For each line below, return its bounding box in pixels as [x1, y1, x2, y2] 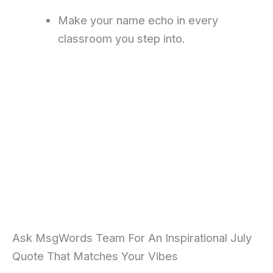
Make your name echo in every [57, 13, 218, 27]
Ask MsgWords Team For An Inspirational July [12, 231, 252, 245]
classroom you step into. [57, 32, 185, 46]
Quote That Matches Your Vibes [12, 249, 178, 263]
